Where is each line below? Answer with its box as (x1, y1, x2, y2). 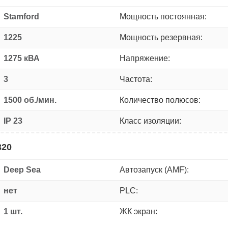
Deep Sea (4, 165, 41, 174)
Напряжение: (120, 53, 170, 63)
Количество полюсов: (120, 95, 201, 104)
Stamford (4, 12, 39, 21)
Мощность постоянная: (120, 12, 207, 21)
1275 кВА (4, 53, 40, 63)
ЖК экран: (120, 207, 157, 216)
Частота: (120, 74, 152, 83)
